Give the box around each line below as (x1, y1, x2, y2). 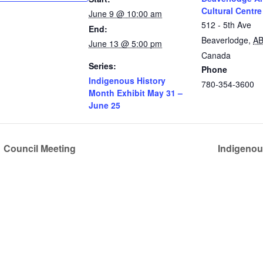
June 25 (89, 99, 120, 111)
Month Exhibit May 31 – (89, 87, 183, 99)
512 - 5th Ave (201, 19, 251, 31)
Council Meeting (1, 141, 76, 155)
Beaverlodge (201, 34, 248, 46)
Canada (201, 49, 231, 61)
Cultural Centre (201, 5, 262, 16)
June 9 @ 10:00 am (89, 8, 162, 19)
